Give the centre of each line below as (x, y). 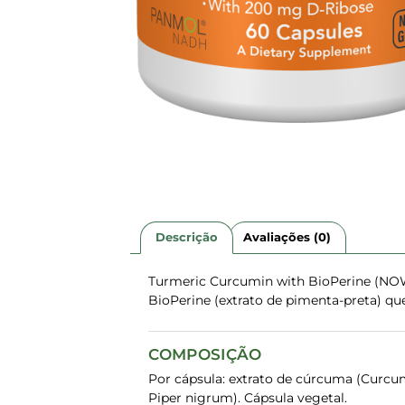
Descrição (186, 237)
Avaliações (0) (287, 237)
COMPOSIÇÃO (205, 355)
